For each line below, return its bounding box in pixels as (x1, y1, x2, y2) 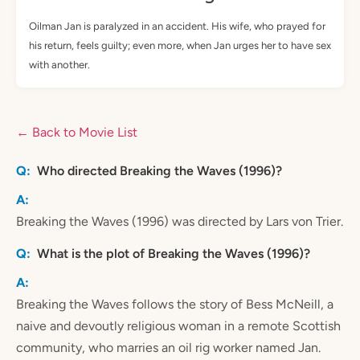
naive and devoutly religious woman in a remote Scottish (16, 317, 341, 333)
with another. (29, 59, 90, 72)
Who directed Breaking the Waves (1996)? (37, 163, 282, 179)
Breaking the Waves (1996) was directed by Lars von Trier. (16, 214, 343, 230)
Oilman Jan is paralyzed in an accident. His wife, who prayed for (29, 20, 325, 33)
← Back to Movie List (16, 125, 137, 141)
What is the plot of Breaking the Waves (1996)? (37, 245, 310, 261)
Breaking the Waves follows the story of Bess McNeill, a (16, 296, 333, 312)
